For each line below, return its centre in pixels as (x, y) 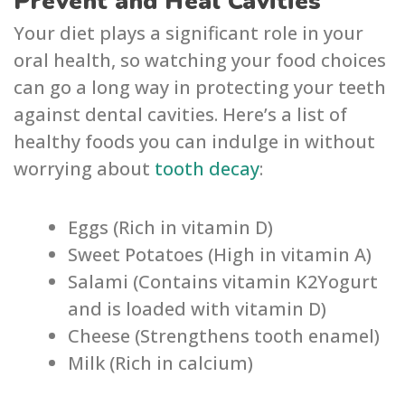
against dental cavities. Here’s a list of (180, 115)
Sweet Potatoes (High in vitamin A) (220, 255)
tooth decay (207, 169)
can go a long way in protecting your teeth (200, 88)
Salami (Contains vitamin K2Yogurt (223, 282)
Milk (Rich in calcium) (160, 363)
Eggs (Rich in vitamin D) (170, 228)
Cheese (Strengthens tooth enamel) (224, 336)
